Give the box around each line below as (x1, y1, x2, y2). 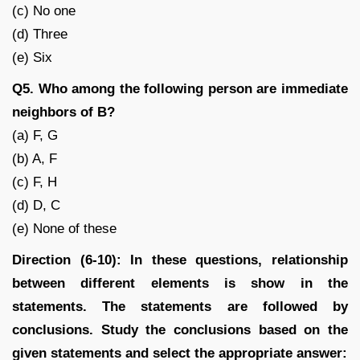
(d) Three (12, 26, 67, 42)
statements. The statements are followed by (12, 298, 348, 314)
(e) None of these (12, 220, 117, 236)
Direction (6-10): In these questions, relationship (12, 252, 348, 268)
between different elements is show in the (12, 275, 348, 291)
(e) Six (12, 49, 52, 65)
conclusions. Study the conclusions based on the (12, 321, 348, 337)
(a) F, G (12, 127, 58, 143)
